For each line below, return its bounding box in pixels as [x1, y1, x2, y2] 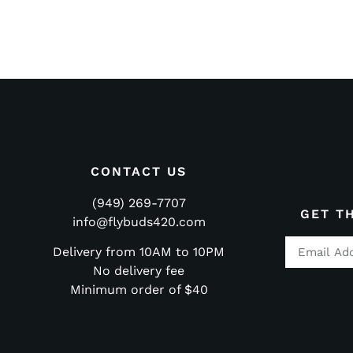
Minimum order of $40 [69, 282, 208, 298]
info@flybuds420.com [72, 214, 206, 229]
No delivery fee [93, 263, 185, 279]
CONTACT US [91, 163, 188, 179]
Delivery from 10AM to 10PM [53, 244, 225, 260]
